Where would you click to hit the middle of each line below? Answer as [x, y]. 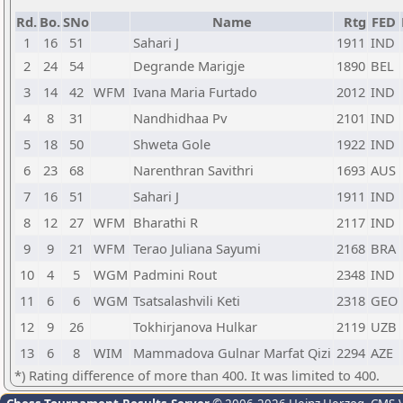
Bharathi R [166, 222]
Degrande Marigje [189, 66]
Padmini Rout [175, 274]
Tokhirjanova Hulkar [195, 327]
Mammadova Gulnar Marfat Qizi [232, 353]
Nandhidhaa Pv [180, 118]
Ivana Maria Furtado [195, 92]
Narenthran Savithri [193, 170]
